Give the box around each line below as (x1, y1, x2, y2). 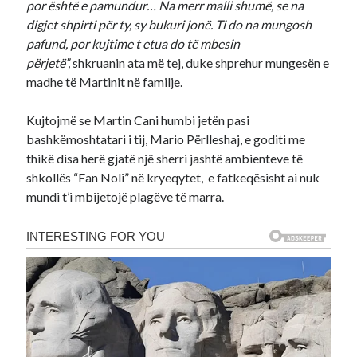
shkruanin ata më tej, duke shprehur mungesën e (70, 55, 330, 70)
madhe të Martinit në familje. (26, 74, 183, 89)
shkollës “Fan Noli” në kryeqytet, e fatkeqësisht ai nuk (26, 170, 320, 185)
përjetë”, (26, 55, 71, 70)
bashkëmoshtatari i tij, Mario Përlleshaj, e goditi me (26, 131, 306, 147)
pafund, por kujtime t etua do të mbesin (26, 36, 241, 51)
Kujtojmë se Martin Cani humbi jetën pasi (26, 112, 250, 127)
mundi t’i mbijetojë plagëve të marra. (26, 189, 225, 204)
